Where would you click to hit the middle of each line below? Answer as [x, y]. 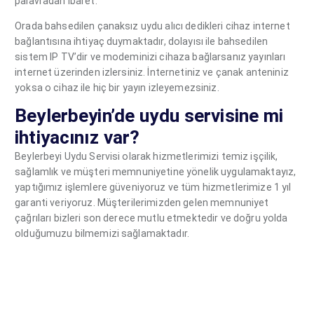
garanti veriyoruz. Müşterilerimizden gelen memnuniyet [142, 203]
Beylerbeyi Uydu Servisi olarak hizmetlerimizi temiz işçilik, [146, 157]
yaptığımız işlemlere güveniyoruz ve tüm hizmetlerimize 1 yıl [153, 187]
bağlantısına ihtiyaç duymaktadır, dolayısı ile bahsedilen [142, 41]
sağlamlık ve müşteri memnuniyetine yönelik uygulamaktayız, [156, 172]
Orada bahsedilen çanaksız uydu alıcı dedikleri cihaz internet [152, 26]
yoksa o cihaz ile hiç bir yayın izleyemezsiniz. [117, 87]
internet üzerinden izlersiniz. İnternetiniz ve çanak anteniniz [152, 72]
